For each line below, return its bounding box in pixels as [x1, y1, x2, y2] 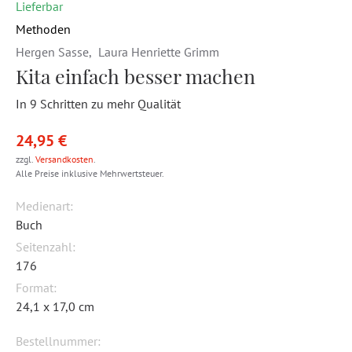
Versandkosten [35, 153, 93, 165]
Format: [16, 280, 57, 295]
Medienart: [16, 198, 73, 214]
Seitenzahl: [16, 239, 75, 255]
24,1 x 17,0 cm [16, 299, 94, 314]
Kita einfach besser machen [16, 63, 255, 89]
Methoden [16, 21, 71, 37]
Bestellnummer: [16, 333, 101, 349]
